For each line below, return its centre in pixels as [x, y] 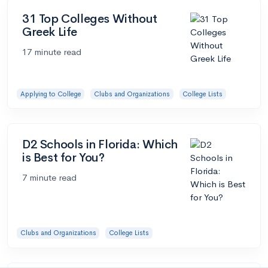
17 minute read [52, 51]
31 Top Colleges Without [90, 19]
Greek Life [50, 32]
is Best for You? [63, 158]
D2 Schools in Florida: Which [100, 145]
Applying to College [51, 94]
